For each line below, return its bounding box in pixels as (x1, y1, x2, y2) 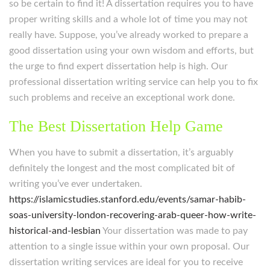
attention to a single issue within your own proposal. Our (9, 242, 250, 251)
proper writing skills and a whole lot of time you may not (9, 14, 248, 24)
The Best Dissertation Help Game (9, 118, 223, 135)
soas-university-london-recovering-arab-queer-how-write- (9, 210, 256, 220)
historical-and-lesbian (9, 226, 101, 236)
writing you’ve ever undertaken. (9, 179, 142, 189)
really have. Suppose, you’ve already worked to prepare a (9, 30, 248, 40)
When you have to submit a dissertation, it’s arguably (9, 148, 233, 157)
